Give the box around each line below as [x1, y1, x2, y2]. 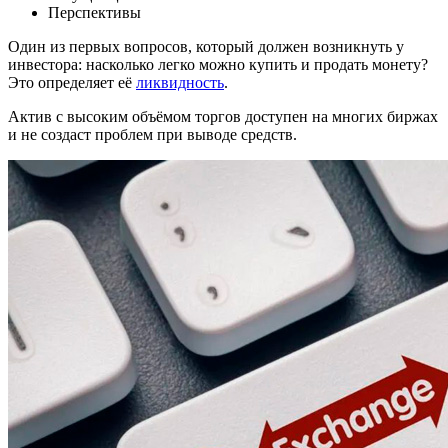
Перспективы [48, 4, 141, 22]
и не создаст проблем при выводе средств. [8, 126, 297, 144]
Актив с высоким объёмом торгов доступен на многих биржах [8, 108, 438, 126]
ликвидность [136, 74, 224, 92]
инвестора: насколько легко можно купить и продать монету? [8, 56, 428, 74]
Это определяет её [8, 74, 136, 92]
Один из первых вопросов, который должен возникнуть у [8, 38, 404, 56]
